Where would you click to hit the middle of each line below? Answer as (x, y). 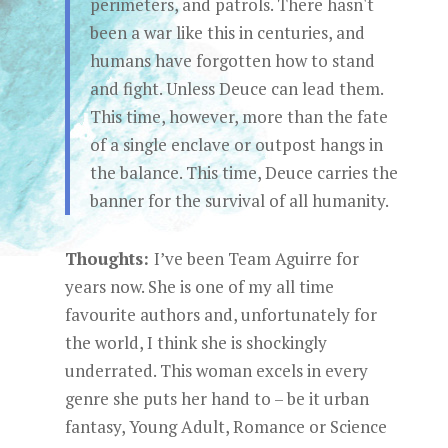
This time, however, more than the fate (238, 116)
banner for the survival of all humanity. (239, 200)
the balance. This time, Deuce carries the (243, 172)
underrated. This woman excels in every (216, 370)
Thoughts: (109, 258)
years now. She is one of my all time (199, 286)
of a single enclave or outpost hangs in (236, 144)
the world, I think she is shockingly (195, 342)
